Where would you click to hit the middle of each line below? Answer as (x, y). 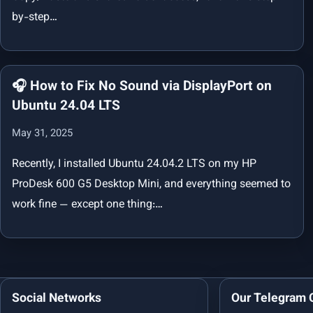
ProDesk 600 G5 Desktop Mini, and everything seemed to (151, 184)
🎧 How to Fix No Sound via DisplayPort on (142, 86)
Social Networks (57, 298)
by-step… (35, 17)
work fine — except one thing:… (87, 205)
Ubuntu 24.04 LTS (66, 106)
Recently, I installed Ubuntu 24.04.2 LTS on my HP (134, 164)
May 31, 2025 (42, 133)
